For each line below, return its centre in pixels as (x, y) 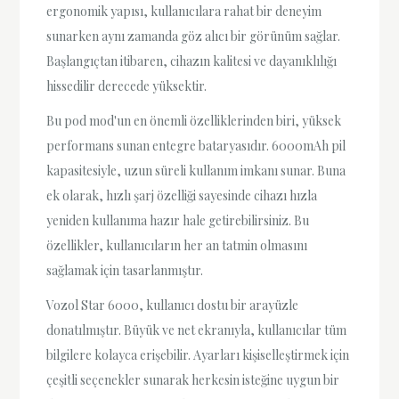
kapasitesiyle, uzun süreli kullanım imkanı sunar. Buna (196, 171)
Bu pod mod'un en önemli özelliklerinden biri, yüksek (194, 121)
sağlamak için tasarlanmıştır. (125, 271)
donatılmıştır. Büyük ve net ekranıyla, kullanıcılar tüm (197, 330)
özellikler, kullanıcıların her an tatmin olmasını (177, 246)
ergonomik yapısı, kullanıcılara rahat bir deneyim (184, 11)
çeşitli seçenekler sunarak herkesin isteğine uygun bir (193, 380)
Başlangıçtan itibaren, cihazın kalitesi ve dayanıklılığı (192, 61)
